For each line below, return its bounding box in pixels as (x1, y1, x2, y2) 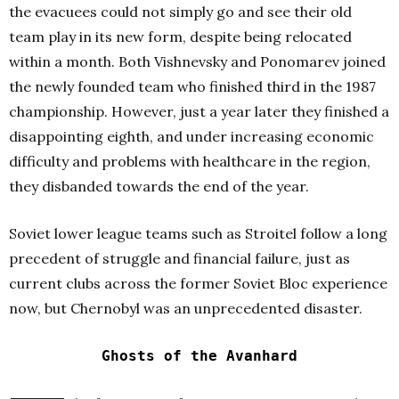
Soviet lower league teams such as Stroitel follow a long (9, 224, 387, 243)
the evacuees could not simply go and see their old (9, 3, 352, 21)
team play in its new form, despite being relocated (9, 28, 352, 46)
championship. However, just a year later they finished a (9, 102, 389, 121)
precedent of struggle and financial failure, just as (9, 249, 350, 268)
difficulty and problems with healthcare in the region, (9, 152, 370, 171)
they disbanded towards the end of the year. (9, 177, 309, 196)
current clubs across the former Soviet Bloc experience (9, 274, 387, 293)
